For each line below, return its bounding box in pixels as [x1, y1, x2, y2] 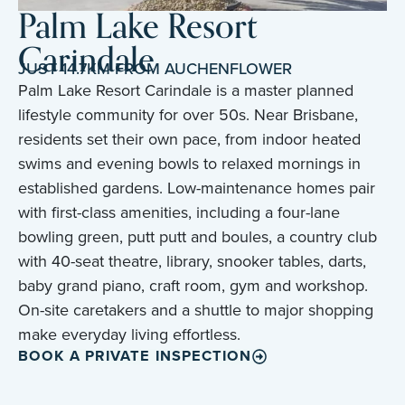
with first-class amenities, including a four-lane [18, 200, 340, 224]
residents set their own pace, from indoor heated [18, 127, 361, 151]
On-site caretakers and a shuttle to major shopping [18, 297, 373, 322]
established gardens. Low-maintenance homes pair [18, 175, 375, 200]
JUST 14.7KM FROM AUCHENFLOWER [18, 56, 292, 80]
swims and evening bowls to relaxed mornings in [18, 151, 361, 175]
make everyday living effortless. [18, 322, 240, 346]
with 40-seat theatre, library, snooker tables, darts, [18, 249, 366, 273]
